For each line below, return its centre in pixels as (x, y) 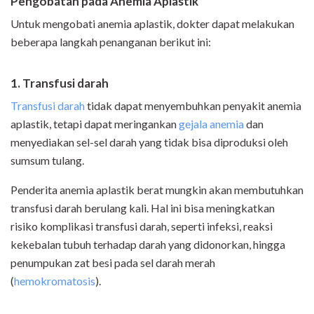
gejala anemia (211, 124)
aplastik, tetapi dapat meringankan (95, 124)
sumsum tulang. (47, 161)
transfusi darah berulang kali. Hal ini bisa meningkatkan (143, 208)
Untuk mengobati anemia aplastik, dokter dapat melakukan (152, 24)
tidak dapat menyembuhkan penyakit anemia (193, 106)
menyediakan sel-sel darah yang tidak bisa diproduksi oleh (149, 142)
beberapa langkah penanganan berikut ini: (111, 42)
